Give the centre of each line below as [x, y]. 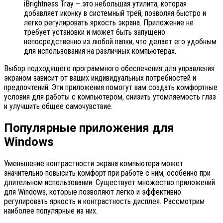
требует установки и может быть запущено [95, 32]
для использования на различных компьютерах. [100, 51]
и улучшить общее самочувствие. [58, 106]
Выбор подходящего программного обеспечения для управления [109, 68]
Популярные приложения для [89, 128]
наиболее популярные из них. [51, 211]
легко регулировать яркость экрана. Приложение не [109, 22]
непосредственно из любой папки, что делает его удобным [120, 41]
